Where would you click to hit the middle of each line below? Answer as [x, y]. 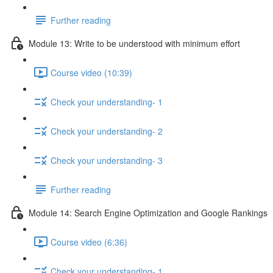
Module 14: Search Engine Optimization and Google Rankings [148, 212]
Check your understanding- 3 [107, 160]
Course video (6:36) [89, 242]
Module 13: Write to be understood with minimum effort [134, 43]
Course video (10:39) [91, 72]
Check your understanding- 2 [107, 131]
